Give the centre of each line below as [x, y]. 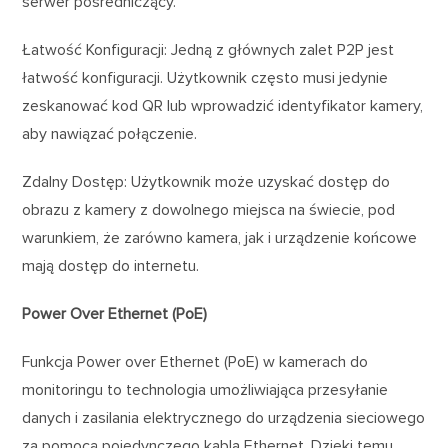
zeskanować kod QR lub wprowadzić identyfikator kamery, [223, 105]
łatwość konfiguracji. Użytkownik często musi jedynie [205, 77]
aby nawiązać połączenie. [110, 133]
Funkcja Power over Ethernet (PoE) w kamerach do [195, 361]
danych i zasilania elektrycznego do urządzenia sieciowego [224, 417]
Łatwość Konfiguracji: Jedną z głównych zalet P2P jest [208, 49]
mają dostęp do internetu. [111, 265]
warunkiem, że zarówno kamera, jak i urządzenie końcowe [220, 237]
